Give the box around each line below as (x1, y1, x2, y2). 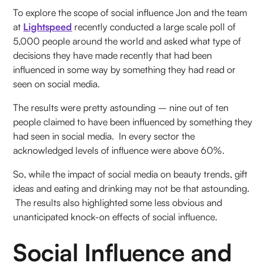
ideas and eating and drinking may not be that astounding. (13, 182, 250, 195)
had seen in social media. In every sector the (13, 130, 195, 142)
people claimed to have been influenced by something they (13, 116, 253, 128)
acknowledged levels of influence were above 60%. (13, 144, 225, 157)
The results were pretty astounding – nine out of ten (13, 102, 229, 114)
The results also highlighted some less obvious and (13, 197, 223, 209)
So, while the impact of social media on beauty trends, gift (13, 168, 248, 180)
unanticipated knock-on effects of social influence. (13, 211, 218, 223)
